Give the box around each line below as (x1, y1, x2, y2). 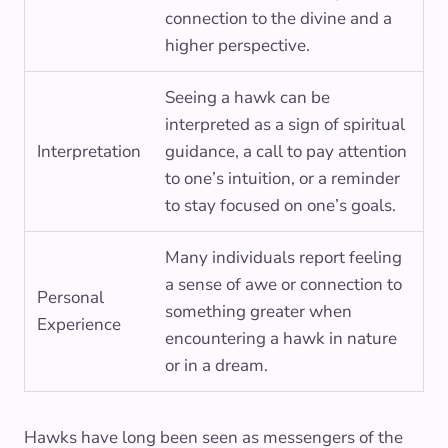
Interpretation (37, 140, 141, 164)
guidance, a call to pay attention (165, 140, 407, 164)
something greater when (165, 300, 352, 324)
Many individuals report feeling (165, 246, 402, 270)
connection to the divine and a (165, 7, 392, 31)
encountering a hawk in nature (165, 327, 397, 351)
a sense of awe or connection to (165, 273, 402, 297)
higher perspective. (165, 34, 310, 58)
